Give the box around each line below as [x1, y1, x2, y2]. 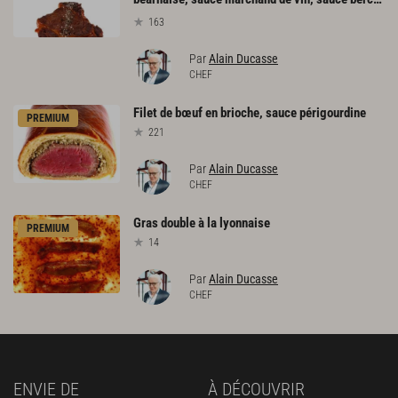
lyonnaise [219, 214, 270, 231]
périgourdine [299, 104, 366, 121]
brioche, [220, 104, 263, 121]
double [161, 214, 195, 231]
